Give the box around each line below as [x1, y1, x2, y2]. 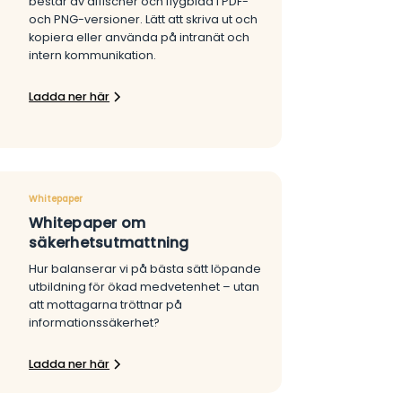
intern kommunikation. [29, 48, 157, 64]
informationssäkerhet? [29, 314, 161, 330]
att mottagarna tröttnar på [29, 296, 183, 312]
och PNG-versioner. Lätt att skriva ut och [29, 12, 258, 28]
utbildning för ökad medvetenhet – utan [29, 278, 260, 294]
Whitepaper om [29, 212, 146, 233]
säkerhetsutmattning [29, 232, 189, 253]
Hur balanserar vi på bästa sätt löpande [29, 260, 262, 276]
